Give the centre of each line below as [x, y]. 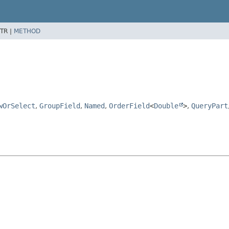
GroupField [60, 106]
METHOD [27, 31]
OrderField [129, 106]
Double [166, 106]
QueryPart [210, 106]
